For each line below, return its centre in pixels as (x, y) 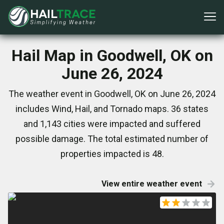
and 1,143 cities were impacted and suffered (112, 124)
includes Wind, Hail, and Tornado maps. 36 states (112, 109)
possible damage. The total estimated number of (112, 139)
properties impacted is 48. (112, 154)
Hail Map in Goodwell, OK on (112, 55)
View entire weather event (152, 184)
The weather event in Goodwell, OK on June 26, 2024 (112, 94)
